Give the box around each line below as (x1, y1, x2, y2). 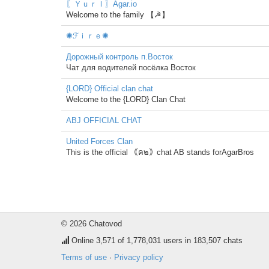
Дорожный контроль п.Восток (66, 52, 173, 61)
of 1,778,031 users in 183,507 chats (115, 236, 243, 245)
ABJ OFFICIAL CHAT (66, 116, 142, 125)
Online (69, 236, 96, 245)
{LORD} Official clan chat (66, 84, 153, 93)
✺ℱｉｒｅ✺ (66, 31, 109, 40)
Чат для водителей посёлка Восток (66, 63, 196, 72)
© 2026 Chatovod (61, 219, 122, 228)
